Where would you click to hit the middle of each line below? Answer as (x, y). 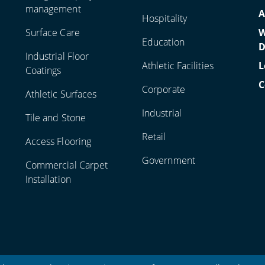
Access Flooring (58, 141)
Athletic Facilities (177, 66)
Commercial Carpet (67, 165)
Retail (154, 137)
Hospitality (164, 18)
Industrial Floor (57, 56)
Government (168, 160)
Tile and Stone (56, 118)
